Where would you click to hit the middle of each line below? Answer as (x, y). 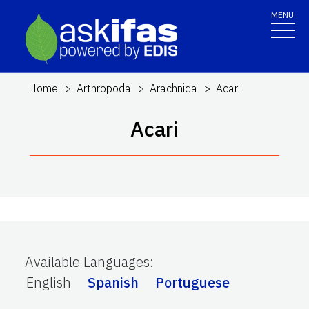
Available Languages (87, 261)
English (49, 282)
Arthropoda (104, 88)
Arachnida (174, 88)
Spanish (113, 282)
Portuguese (192, 282)
